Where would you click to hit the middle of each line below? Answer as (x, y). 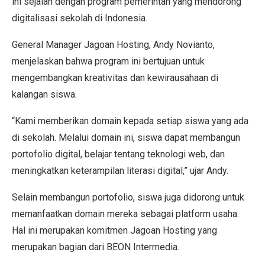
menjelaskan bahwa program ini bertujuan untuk (108, 61)
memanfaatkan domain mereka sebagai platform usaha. (125, 214)
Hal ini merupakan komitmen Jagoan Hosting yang (114, 230)
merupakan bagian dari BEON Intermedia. (96, 247)
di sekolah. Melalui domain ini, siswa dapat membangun (126, 138)
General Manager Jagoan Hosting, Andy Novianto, (113, 45)
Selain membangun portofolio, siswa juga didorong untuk (128, 197)
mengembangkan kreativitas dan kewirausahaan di (115, 78)
